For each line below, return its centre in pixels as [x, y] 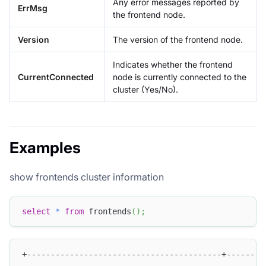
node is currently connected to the [180, 77]
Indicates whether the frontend [173, 64]
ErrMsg [33, 8]
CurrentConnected [56, 77]
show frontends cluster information [87, 177]
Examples [45, 147]
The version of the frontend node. [178, 39]
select [36, 212]
